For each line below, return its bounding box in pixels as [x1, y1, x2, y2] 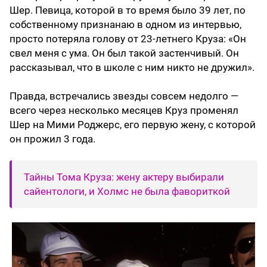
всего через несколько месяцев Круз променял [10, 104, 238, 117]
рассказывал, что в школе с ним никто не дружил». [10, 61, 254, 74]
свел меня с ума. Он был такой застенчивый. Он [10, 47, 239, 60]
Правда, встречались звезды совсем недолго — [10, 90, 238, 103]
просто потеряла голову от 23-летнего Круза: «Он [10, 33, 246, 45]
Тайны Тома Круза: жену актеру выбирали [24, 171, 224, 184]
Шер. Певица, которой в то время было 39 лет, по [10, 4, 246, 17]
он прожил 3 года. [10, 133, 95, 145]
